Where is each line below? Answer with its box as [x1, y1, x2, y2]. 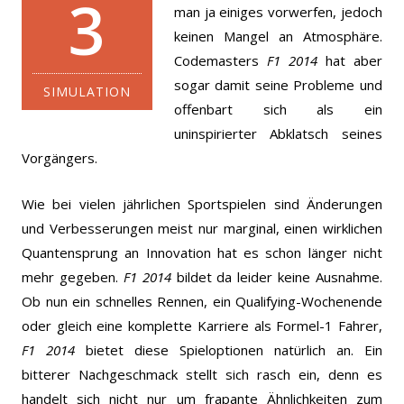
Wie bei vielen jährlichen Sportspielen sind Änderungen [22, 194, 382, 213]
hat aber [317, 50, 383, 69]
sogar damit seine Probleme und [173, 75, 382, 94]
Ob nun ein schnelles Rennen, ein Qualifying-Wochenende [22, 291, 382, 310]
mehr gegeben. [22, 267, 124, 286]
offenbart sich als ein [173, 99, 382, 118]
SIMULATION [42, 82, 131, 100]
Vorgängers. [22, 148, 97, 167]
